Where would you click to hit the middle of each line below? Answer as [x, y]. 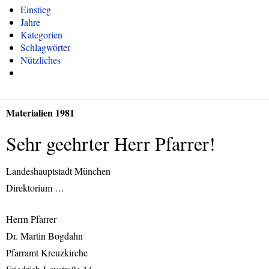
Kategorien [41, 35]
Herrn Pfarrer [31, 219]
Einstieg [36, 9]
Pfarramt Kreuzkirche [47, 252]
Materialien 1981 [40, 113]
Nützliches [41, 60]
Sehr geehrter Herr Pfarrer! [111, 143]
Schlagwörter [45, 47]
